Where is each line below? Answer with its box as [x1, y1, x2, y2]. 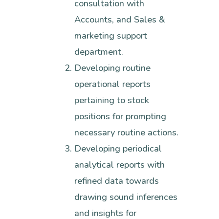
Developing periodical [74, 143, 162, 155]
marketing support [74, 30, 148, 42]
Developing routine [74, 62, 151, 74]
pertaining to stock [74, 94, 150, 107]
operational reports [74, 78, 151, 90]
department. [74, 46, 124, 58]
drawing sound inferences [74, 191, 178, 203]
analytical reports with [74, 159, 165, 171]
